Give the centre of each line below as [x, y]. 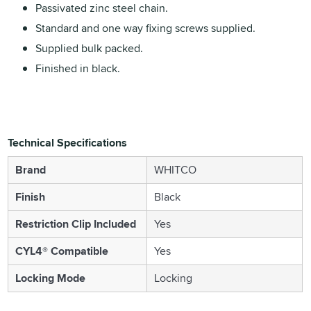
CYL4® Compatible [62, 251]
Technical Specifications [68, 142]
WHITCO [176, 169]
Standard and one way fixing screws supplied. [146, 28]
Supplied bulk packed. [90, 48]
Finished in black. [78, 68]
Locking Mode [51, 278]
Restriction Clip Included [76, 224]
